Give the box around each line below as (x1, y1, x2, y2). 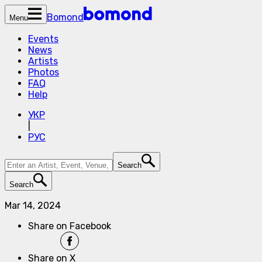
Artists (28, 56, 58, 67)
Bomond (47, 12, 84, 23)
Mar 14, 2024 (5, 200, 61, 211)
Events (28, 33, 58, 44)
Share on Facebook (28, 220, 111, 232)
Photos (28, 67, 59, 78)
